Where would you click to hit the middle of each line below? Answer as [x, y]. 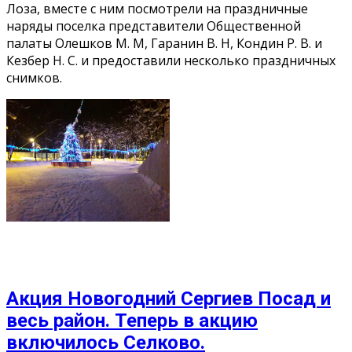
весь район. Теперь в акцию [132, 320]
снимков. [34, 78]
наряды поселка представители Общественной [154, 26]
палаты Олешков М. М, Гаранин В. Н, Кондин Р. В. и [164, 44]
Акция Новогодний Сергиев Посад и [169, 298]
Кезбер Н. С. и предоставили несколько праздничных [171, 61]
